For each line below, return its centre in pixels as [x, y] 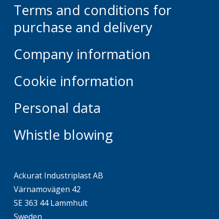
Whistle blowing [63, 135]
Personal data [57, 108]
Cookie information [74, 81]
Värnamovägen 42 [47, 189]
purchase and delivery [83, 27]
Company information [82, 54]
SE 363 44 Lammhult [51, 203]
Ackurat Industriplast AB [58, 175]
